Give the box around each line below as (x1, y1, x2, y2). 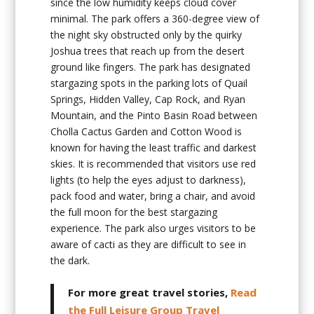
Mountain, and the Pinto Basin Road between (50, 108, 258, 122)
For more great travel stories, (68, 285, 231, 300)
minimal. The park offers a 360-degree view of (50, 11, 260, 25)
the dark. (50, 253, 90, 267)
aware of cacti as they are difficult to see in (50, 237, 247, 251)
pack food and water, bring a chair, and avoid (50, 189, 256, 203)
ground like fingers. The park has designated (50, 60, 251, 74)
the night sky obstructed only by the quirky (50, 27, 243, 41)
